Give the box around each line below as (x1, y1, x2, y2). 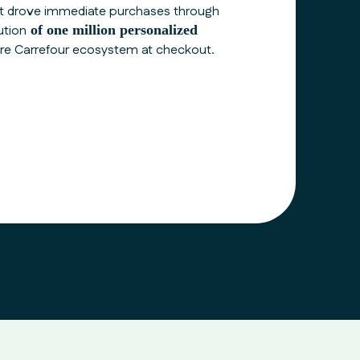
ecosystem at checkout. (69, 41, 215, 59)
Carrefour (14, 41, 69, 59)
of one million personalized (27, 22, 198, 38)
